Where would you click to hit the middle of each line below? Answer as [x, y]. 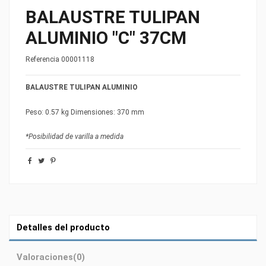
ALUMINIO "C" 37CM [106, 38]
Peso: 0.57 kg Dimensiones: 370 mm [85, 112]
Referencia [42, 60]
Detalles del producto [63, 228]
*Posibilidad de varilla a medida [75, 137]
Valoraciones [45, 257]
